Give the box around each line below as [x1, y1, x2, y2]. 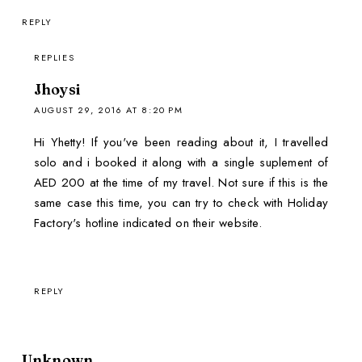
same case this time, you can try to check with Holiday [33, 193, 329, 212]
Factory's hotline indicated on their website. [33, 213, 262, 232]
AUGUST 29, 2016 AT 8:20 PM [33, 103, 183, 116]
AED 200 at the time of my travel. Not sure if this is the [33, 173, 329, 192]
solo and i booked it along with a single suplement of [33, 153, 329, 171]
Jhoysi [33, 79, 81, 99]
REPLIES [33, 50, 75, 64]
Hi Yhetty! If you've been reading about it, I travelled [33, 133, 329, 151]
